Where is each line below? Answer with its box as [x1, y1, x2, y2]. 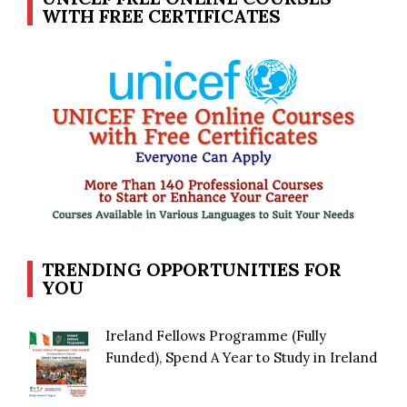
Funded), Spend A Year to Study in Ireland [105, 349, 378, 367]
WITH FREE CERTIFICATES [42, 5, 281, 28]
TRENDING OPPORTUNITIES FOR [42, 258, 342, 282]
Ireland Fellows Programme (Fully [105, 327, 327, 345]
